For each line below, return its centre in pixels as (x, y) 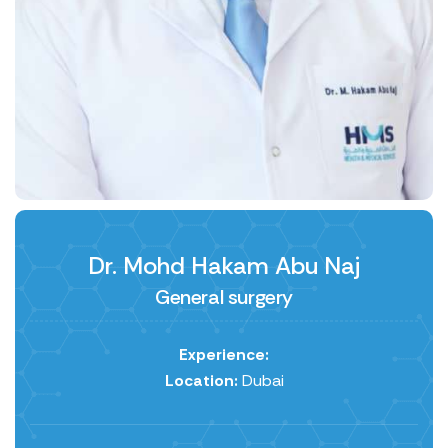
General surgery (224, 297)
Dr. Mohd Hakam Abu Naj (224, 266)
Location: (201, 381)
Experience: (224, 355)
